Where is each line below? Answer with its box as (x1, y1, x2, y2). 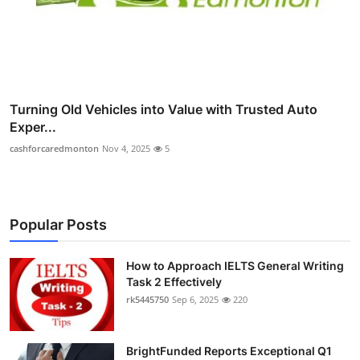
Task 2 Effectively (126, 274, 222, 288)
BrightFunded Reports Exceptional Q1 (126, 343, 332, 358)
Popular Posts (10, 215, 107, 233)
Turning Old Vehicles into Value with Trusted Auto (10, 100, 317, 117)
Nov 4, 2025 (102, 141, 150, 154)
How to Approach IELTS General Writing (126, 258, 344, 272)
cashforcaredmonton (10, 141, 99, 154)
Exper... (10, 118, 56, 135)
